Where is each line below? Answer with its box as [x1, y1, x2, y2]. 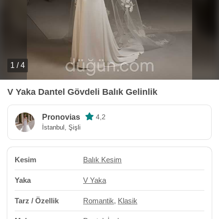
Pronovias [42, 113, 80, 121]
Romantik [83, 197, 114, 205]
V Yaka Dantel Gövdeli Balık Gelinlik [7, 87, 157, 97]
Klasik [118, 197, 137, 205]
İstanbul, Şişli [42, 124, 81, 131]
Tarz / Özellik [15, 197, 59, 205]
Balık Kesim [83, 155, 122, 164]
